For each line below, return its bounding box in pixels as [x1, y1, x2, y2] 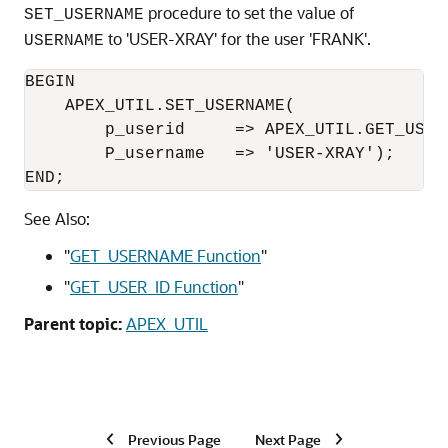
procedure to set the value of [144, 2, 355, 23]
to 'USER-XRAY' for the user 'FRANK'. [104, 28, 371, 49]
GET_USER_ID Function [70, 276, 238, 297]
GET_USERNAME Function [70, 245, 261, 266]
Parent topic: [24, 313, 122, 334]
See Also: [24, 208, 90, 229]
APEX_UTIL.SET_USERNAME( [25, 97, 295, 115]
